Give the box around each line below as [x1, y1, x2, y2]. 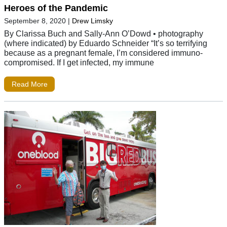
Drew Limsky [72, 17, 113, 25]
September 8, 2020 [4, 17, 66, 25]
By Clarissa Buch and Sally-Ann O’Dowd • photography [4, 29, 203, 39]
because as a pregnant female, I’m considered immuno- [4, 48, 203, 58]
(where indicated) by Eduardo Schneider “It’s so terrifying [4, 39, 207, 48]
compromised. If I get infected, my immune [4, 58, 154, 67]
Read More [11, 80, 48, 89]
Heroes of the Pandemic [4, 3, 108, 14]
